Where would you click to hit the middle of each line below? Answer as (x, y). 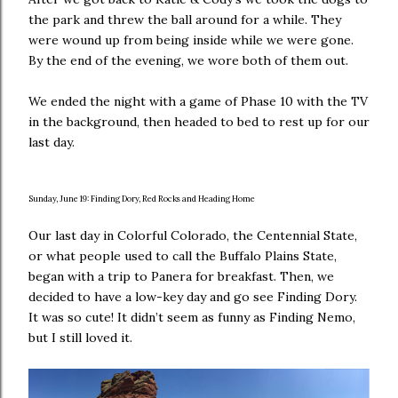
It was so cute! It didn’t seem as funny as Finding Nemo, (192, 317)
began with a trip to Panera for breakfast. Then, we (181, 276)
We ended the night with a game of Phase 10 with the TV (198, 101)
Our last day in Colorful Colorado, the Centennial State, (193, 235)
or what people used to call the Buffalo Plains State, (183, 255)
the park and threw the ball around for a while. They (185, 19)
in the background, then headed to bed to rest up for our (199, 121)
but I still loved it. (80, 337)
